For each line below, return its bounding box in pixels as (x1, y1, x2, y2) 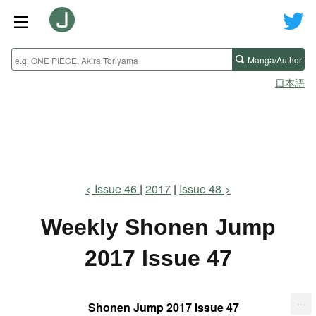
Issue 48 (179, 181, 221, 197)
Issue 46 (95, 181, 140, 197)
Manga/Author (248, 53, 302, 66)
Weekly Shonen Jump (40, 214, 276, 241)
